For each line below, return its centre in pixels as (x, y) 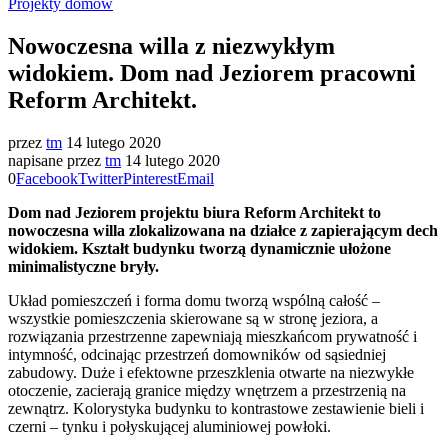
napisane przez (56, 160)
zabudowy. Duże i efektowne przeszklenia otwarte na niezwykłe (211, 372)
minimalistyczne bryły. (83, 266)
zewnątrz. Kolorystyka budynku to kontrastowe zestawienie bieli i (216, 408)
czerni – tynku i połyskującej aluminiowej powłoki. (169, 426)
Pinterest (150, 178)
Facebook (47, 178)
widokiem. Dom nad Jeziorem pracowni (212, 72)
